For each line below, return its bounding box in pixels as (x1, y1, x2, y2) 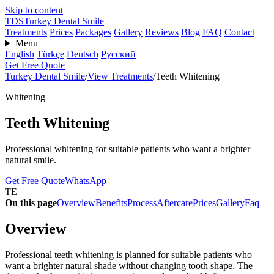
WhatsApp (65, 175, 106, 186)
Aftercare (157, 197, 193, 208)
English (5, 49, 34, 59)
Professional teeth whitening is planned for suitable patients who (5, 249, 252, 260)
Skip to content (5, 5, 63, 15)
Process (127, 197, 157, 208)
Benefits (95, 197, 127, 208)
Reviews (145, 27, 179, 37)
